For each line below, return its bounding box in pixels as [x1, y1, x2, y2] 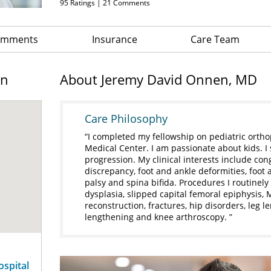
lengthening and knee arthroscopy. [85, 211, 229, 223]
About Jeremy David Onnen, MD [60, 70, 257, 88]
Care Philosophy [85, 111, 168, 126]
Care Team [191, 33, 240, 46]
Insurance [91, 33, 137, 46]
